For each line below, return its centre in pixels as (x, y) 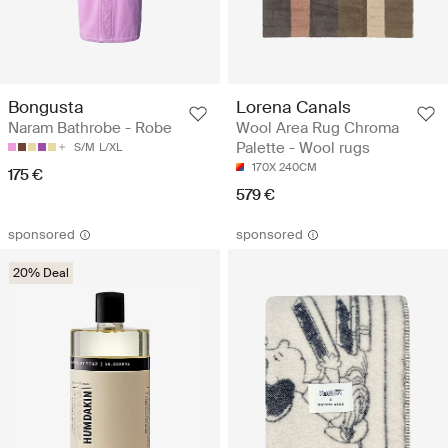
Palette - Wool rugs (303, 148)
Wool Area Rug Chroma (317, 128)
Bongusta (46, 107)
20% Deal (41, 273)
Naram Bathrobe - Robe (90, 128)
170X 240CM (284, 167)
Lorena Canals (293, 107)
